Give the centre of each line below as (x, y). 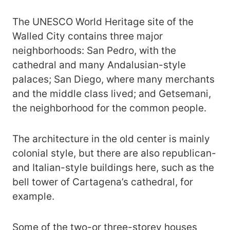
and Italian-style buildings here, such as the (113, 167)
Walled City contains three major (88, 36)
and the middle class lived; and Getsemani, (112, 93)
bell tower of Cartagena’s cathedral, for (103, 182)
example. (33, 196)
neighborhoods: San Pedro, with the (94, 50)
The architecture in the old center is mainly (111, 139)
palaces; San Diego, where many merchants (113, 79)
